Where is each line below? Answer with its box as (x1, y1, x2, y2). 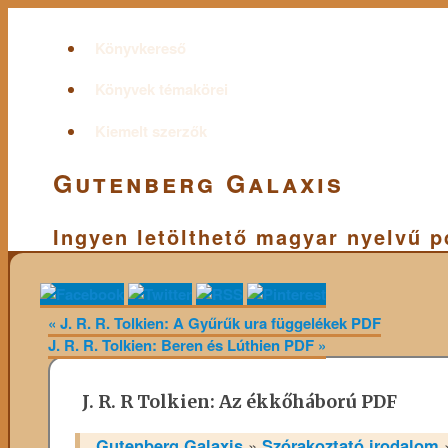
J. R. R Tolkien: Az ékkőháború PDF (82, 390, 398, 413)
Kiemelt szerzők (94, 119, 207, 142)
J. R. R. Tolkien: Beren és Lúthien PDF (47, 334, 318, 357)
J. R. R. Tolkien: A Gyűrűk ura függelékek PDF (55, 312, 381, 335)
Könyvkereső (94, 36, 186, 59)
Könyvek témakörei (94, 78, 228, 100)
